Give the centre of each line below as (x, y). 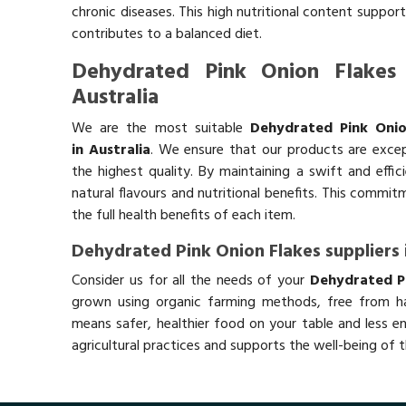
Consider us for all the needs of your (191, 280)
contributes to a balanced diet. (167, 34)
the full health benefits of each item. (184, 215)
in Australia (111, 150)
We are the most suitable (161, 128)
